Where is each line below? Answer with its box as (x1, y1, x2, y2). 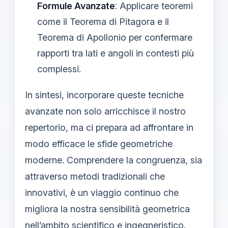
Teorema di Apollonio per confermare (37, 32, 192, 43)
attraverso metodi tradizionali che (25, 170, 165, 182)
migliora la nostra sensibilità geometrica (25, 203, 190, 214)
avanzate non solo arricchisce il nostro (25, 105, 186, 117)
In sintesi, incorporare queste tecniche (25, 89, 184, 100)
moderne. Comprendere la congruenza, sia (25, 154, 202, 165)
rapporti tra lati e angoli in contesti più (37, 47, 194, 59)
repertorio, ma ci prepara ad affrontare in (25, 122, 193, 133)
